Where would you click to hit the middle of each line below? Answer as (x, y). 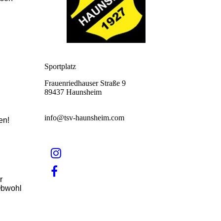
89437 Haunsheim (73, 92)
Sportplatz (60, 66)
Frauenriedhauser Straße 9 (85, 83)
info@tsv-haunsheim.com (84, 118)
